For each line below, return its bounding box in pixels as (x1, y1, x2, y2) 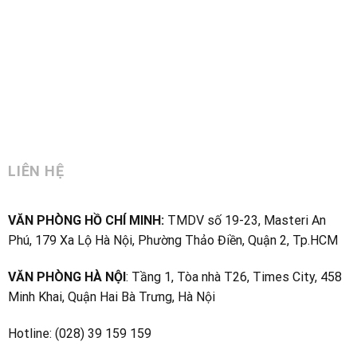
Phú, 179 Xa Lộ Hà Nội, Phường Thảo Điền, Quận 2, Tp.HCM (7, 233, 338, 249)
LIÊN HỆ (7, 163, 65, 180)
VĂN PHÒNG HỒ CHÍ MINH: (7, 213, 164, 229)
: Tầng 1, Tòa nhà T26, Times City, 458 (125, 269, 342, 284)
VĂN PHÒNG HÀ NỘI (7, 269, 126, 284)
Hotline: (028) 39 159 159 (7, 325, 151, 341)
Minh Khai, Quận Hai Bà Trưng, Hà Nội (7, 288, 215, 304)
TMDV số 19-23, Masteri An (163, 213, 326, 229)
